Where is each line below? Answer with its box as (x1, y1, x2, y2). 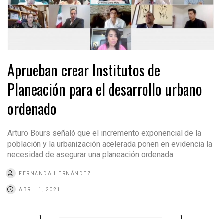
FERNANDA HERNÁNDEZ (19, 170, 91, 176)
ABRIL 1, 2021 (19, 186, 61, 192)
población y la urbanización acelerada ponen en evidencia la (7, 139, 212, 148)
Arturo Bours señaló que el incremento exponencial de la (7, 128, 201, 138)
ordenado (7, 97, 57, 119)
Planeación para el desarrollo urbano (7, 77, 202, 100)
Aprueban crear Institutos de (7, 58, 160, 81)
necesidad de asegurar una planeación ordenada (7, 149, 173, 159)
